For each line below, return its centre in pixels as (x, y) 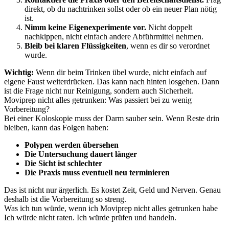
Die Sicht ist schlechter (63, 163)
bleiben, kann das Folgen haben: (56, 128)
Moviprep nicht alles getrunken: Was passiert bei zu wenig (98, 100)
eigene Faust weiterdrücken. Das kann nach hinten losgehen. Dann (112, 82)
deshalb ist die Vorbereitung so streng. (65, 199)
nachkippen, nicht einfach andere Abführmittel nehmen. (114, 37)
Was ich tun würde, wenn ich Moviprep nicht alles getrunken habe (111, 208)
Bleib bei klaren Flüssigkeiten (75, 46)
